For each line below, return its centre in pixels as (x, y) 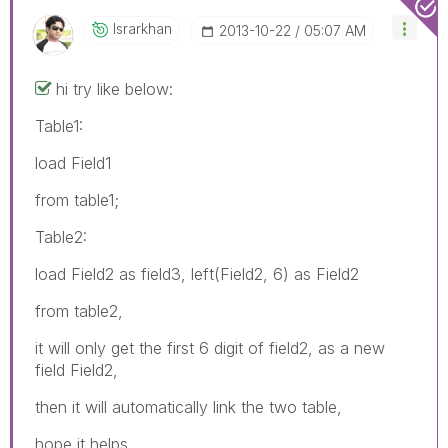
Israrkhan (142, 28)
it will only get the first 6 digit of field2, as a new (210, 347)
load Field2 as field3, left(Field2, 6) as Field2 (197, 273)
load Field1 (73, 162)
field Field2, (76, 369)
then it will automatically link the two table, (188, 406)
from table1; (77, 199)
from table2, (79, 310)
